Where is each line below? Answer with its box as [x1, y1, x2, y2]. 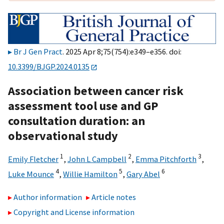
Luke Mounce [8, 168, 54, 179]
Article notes [91, 192, 136, 202]
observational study [8, 127, 118, 143]
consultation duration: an [8, 112, 145, 128]
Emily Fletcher [8, 153, 58, 164]
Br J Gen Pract [13, 46, 62, 57]
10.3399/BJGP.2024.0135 [8, 61, 89, 72]
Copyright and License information [13, 207, 134, 217]
